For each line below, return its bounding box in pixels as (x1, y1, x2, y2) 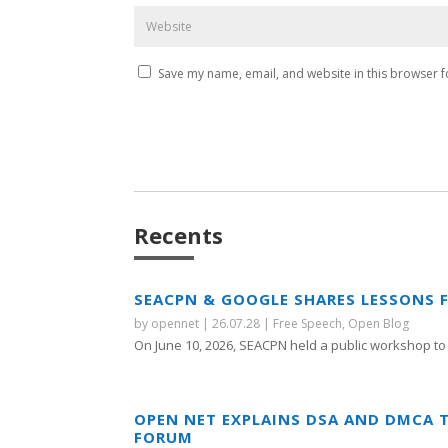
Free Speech (273, 314, 343, 332)
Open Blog (348, 314, 410, 332)
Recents (134, 220, 224, 251)
